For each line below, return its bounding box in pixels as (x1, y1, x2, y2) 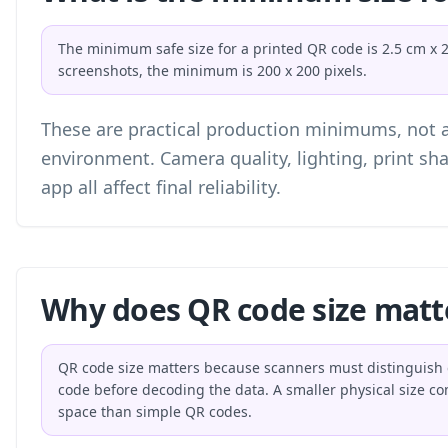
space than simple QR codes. (58, 402, 252, 421)
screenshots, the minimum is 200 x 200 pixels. (58, 61, 367, 80)
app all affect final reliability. (41, 175, 281, 199)
